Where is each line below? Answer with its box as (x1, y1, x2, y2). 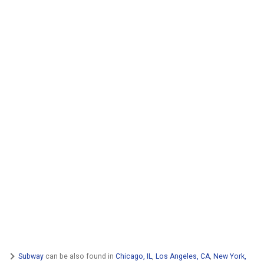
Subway (18, 252, 44, 260)
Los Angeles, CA (156, 252, 210, 260)
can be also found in (44, 252, 115, 260)
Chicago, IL (115, 252, 152, 260)
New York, (213, 252, 246, 260)
